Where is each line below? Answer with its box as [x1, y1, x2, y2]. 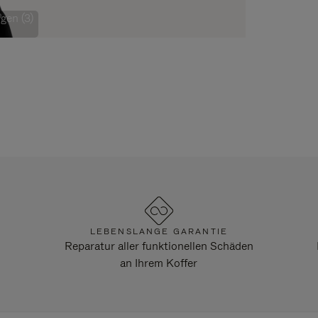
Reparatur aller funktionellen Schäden [64, 238, 253, 254]
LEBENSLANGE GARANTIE [89, 226, 229, 238]
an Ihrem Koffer [120, 256, 198, 271]
